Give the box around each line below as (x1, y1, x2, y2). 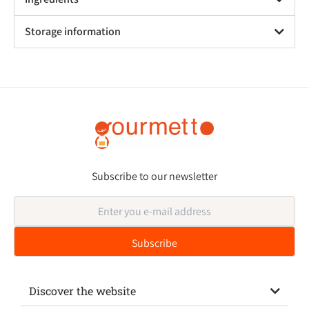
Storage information (25, 24, 121, 39)
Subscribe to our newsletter (92, 169, 217, 184)
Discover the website (29, 283, 136, 299)
